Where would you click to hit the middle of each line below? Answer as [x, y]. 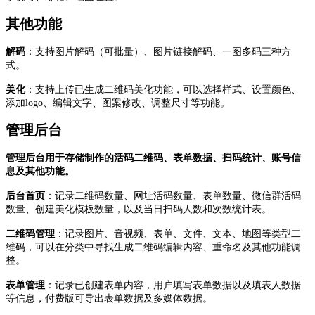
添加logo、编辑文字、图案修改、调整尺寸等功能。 [118, 103]
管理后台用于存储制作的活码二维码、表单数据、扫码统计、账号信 [153, 157]
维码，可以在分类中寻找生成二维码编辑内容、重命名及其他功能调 [153, 247]
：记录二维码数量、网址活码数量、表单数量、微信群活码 [173, 195]
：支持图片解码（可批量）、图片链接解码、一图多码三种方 [158, 51]
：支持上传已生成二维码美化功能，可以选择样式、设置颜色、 [163, 89]
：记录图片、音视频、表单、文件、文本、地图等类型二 [178, 233]
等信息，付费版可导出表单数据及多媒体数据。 [109, 298]
